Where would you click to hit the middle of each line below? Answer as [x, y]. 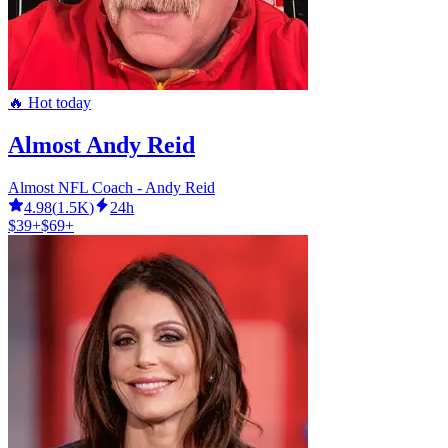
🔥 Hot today [49, 103]
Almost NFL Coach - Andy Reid [111, 187]
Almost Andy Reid [101, 145]
